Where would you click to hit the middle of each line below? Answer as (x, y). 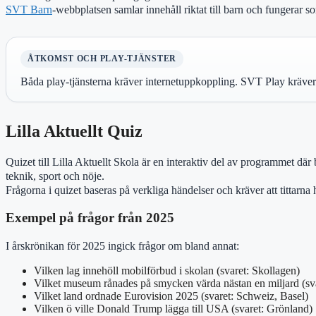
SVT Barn (29, 9)
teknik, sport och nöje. (55, 176)
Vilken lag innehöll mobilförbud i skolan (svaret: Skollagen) (167, 270)
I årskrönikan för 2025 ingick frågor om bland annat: (122, 245)
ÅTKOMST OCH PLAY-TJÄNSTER (102, 58)
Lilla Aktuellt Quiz (74, 131)
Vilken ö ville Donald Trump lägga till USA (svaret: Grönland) (173, 308)
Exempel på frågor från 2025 (90, 218)
